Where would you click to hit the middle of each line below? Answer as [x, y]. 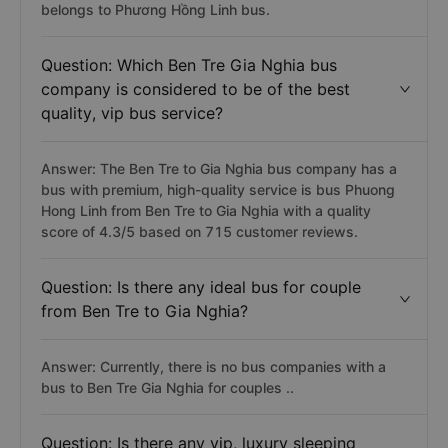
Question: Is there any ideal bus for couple [201, 287]
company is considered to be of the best [195, 89]
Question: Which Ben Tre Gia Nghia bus [189, 65]
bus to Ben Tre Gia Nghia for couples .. [167, 387]
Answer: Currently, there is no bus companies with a [213, 366]
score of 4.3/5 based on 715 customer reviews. [199, 231]
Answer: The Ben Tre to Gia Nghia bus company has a [219, 168]
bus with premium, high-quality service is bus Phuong [218, 189]
